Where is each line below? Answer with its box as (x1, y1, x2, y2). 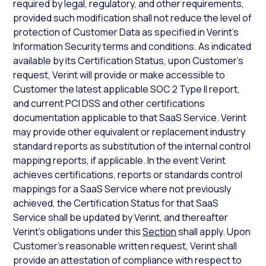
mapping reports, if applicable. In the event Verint (13, 154, 226, 167)
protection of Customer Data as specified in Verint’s (13, 26, 239, 39)
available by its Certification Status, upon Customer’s (13, 54, 244, 67)
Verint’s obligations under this (13, 225, 143, 238)
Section (142, 225, 177, 238)
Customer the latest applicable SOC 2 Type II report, (13, 83, 240, 96)
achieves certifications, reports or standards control (13, 168, 243, 181)
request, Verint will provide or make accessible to (13, 68, 226, 81)
